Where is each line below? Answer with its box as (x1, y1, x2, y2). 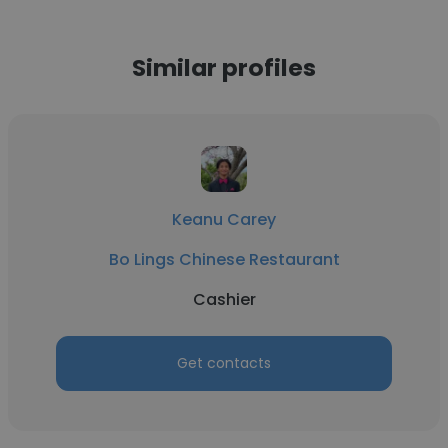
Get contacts (177, 353, 271, 373)
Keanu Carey (172, 208, 276, 231)
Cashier (192, 288, 256, 311)
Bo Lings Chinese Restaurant (108, 248, 340, 271)
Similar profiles (132, 51, 316, 84)
